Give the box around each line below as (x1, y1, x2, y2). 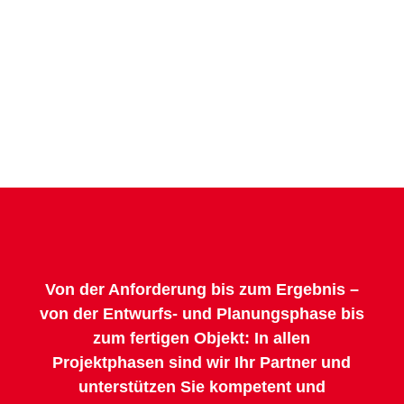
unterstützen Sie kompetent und (78, 378, 326, 397)
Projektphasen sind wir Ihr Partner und (52, 353, 352, 372)
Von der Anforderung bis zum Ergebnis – (44, 280, 359, 299)
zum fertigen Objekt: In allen (93, 329, 311, 348)
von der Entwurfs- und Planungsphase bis (39, 305, 364, 324)
